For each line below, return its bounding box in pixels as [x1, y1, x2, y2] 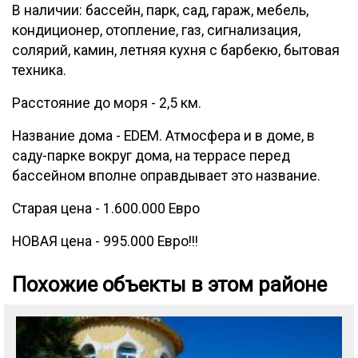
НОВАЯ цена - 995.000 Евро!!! [12, 233, 198, 249]
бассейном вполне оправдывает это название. [12, 168, 320, 184]
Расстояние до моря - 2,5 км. [12, 95, 201, 111]
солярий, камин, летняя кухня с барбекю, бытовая [12, 42, 340, 58]
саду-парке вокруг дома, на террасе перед [12, 148, 290, 164]
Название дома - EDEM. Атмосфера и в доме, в [12, 128, 315, 144]
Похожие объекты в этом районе [12, 272, 327, 296]
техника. [12, 62, 66, 78]
